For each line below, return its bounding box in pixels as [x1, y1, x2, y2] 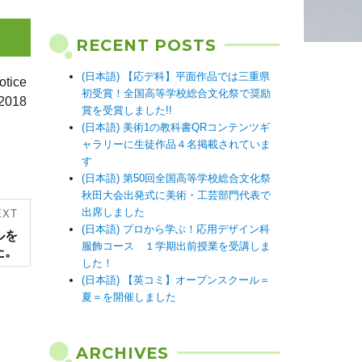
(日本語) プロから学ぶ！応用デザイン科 [82, 223, 270, 235]
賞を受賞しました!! [82, 104, 172, 116]
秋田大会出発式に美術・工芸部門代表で [82, 189, 271, 201]
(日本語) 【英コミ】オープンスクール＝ [82, 274, 270, 286]
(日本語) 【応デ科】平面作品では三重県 [82, 70, 270, 82]
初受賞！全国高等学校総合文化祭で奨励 [82, 87, 271, 99]
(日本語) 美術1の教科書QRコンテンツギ [82, 121, 270, 133]
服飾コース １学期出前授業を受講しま [82, 240, 271, 252]
